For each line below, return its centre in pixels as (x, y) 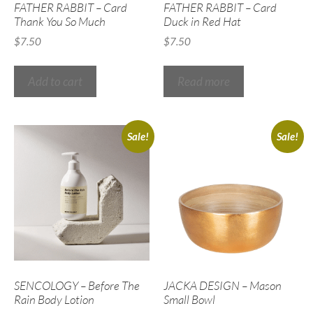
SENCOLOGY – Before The (77, 285)
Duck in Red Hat (202, 21)
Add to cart (55, 82)
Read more (204, 82)
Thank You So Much (60, 21)
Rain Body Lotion (54, 299)
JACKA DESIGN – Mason (223, 285)
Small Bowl (189, 299)
